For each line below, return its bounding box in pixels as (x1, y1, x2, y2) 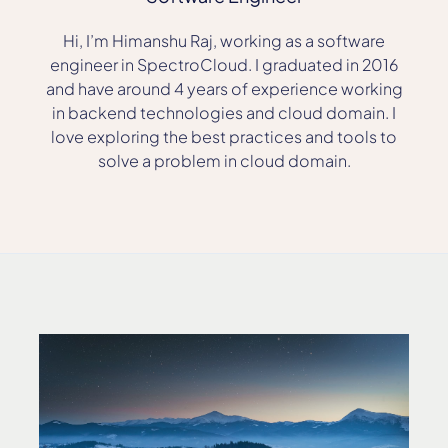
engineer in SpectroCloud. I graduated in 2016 (50, 54, 398, 75)
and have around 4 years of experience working (45, 78, 403, 99)
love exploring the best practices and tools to (51, 126, 397, 147)
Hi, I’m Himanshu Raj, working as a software (63, 30, 385, 51)
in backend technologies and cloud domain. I (52, 102, 396, 123)
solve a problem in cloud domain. (97, 150, 351, 171)
